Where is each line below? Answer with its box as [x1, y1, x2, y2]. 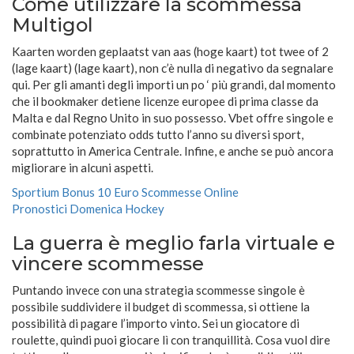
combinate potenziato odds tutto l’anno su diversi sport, [12, 127, 303, 142]
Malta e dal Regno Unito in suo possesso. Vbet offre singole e [12, 111, 333, 126]
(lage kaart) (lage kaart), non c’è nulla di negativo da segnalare [12, 61, 333, 76]
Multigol [12, 13, 93, 37]
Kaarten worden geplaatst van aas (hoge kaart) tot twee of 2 [12, 44, 329, 59]
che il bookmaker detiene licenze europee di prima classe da [12, 94, 318, 109]
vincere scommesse [12, 252, 204, 276]
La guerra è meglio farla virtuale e [12, 232, 335, 255]
